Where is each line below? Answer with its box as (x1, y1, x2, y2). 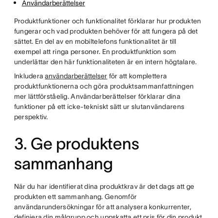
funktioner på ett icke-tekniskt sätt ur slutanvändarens (14, 103, 185, 110)
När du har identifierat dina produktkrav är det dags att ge (14, 182, 195, 190)
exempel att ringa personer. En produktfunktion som (14, 48, 177, 55)
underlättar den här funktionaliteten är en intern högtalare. (14, 58, 199, 66)
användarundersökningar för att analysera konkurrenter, (14, 203, 191, 211)
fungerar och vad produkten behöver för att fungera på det (14, 27, 198, 35)
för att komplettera (107, 72, 167, 80)
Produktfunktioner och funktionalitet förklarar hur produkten (14, 17, 201, 25)
